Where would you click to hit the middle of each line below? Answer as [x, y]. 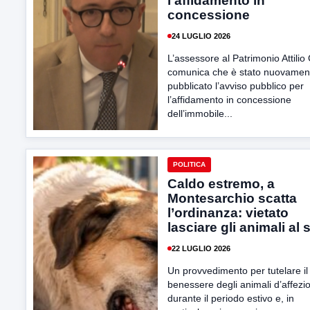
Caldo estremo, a [221, 184]
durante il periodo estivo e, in [231, 298]
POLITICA [189, 164]
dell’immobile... [200, 113]
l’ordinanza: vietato [228, 213]
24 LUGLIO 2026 [201, 36]
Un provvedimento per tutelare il [238, 271]
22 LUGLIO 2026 [201, 248]
